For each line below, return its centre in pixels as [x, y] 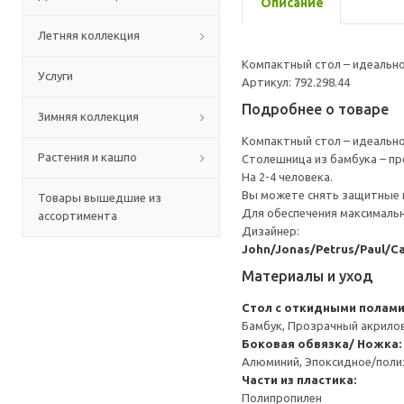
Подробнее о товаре [315, 109]
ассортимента [78, 216]
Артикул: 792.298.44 [296, 82]
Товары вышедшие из [100, 197]
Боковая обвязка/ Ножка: [321, 344]
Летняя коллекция [89, 35]
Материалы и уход [307, 276]
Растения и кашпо [87, 157]
